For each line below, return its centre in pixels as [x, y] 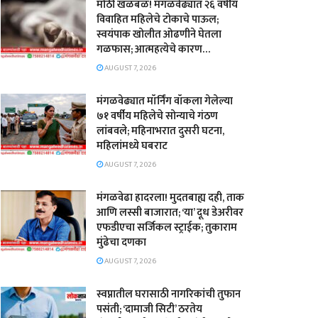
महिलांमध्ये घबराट [132, 146]
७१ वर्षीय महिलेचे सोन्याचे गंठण [157, 116]
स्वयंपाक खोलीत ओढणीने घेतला [159, 34]
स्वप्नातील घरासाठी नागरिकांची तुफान [169, 294]
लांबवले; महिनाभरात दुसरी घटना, [160, 131]
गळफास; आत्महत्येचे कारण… [153, 49]
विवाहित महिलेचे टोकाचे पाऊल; [158, 20]
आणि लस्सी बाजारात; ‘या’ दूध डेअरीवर [170, 213]
